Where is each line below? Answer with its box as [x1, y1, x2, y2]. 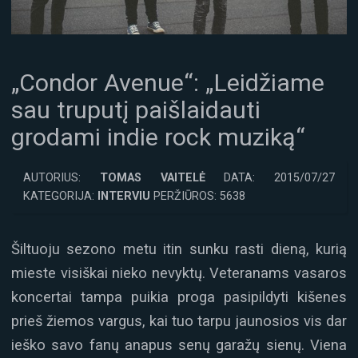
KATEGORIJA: [23, 189, 97, 203]
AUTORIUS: [23, 170, 100, 185]
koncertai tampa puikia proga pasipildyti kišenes [11, 288, 347, 305]
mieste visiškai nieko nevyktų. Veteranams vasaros [11, 264, 347, 281]
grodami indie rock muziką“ [11, 122, 305, 151]
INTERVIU [97, 189, 150, 203]
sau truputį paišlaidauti [11, 95, 261, 124]
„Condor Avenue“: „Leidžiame [11, 68, 324, 97]
